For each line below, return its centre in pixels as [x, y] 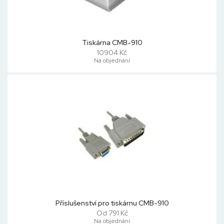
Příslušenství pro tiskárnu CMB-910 [112, 203]
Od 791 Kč [112, 213]
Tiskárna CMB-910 [112, 42]
